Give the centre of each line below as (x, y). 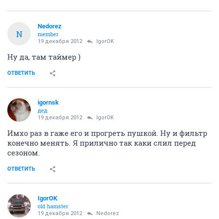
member (48, 34)
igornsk (48, 103)
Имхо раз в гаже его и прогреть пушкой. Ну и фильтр (107, 133)
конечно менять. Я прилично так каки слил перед (102, 143)
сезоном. (24, 153)
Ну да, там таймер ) (44, 57)
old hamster (53, 206)
